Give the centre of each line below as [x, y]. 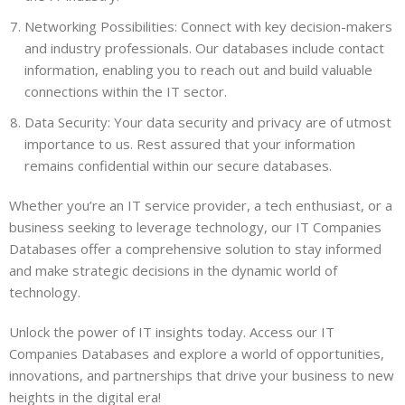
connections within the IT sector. [126, 91]
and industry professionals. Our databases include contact [205, 47]
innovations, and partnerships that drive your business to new [202, 375]
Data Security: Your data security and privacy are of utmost [208, 122]
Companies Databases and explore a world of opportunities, [197, 353]
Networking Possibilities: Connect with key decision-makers [209, 26]
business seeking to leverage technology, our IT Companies [196, 226]
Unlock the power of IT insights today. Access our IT [172, 331]
